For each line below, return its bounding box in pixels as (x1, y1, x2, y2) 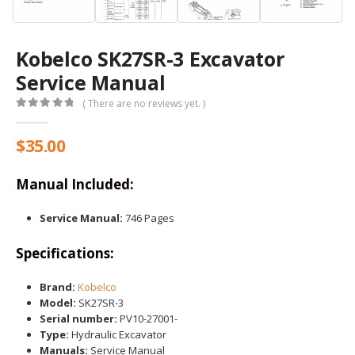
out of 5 (21, 112, 64, 122)
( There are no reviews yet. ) (82, 97, 206, 111)
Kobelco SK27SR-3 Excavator (16, 44, 284, 72)
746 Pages (122, 211, 174, 226)
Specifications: (16, 244, 114, 263)
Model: (39, 296, 76, 311)
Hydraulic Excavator (68, 327, 166, 342)
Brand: (39, 280, 78, 295)
